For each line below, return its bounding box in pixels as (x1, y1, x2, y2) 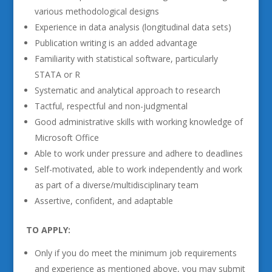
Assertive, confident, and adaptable (34, 195, 173, 206)
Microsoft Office (34, 132, 99, 143)
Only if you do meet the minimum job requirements (34, 247, 237, 259)
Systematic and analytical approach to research (34, 84, 220, 96)
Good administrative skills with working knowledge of (34, 116, 243, 127)
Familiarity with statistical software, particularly (34, 53, 218, 64)
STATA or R (34, 69, 80, 80)
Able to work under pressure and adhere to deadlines (34, 148, 243, 159)
